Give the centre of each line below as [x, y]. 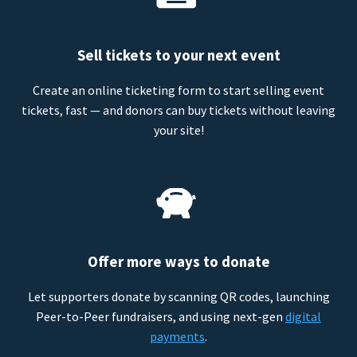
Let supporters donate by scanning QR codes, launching [178, 297]
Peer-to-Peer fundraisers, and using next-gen [161, 317]
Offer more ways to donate [178, 262]
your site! [178, 129]
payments [177, 337]
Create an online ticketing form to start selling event [178, 90]
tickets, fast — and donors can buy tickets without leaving [178, 110]
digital [303, 317]
